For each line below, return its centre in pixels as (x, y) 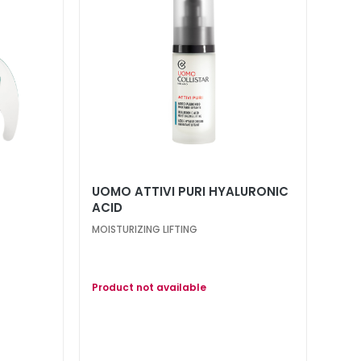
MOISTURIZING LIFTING (144, 229)
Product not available (149, 287)
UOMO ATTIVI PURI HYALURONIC (190, 191)
